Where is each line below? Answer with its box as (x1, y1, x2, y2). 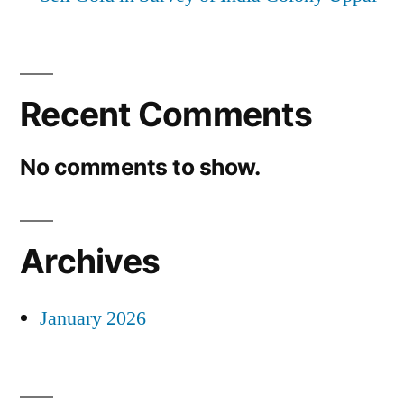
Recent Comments (20, 94, 312, 135)
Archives (20, 241, 161, 282)
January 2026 (40, 306, 146, 332)
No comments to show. (20, 153, 261, 181)
